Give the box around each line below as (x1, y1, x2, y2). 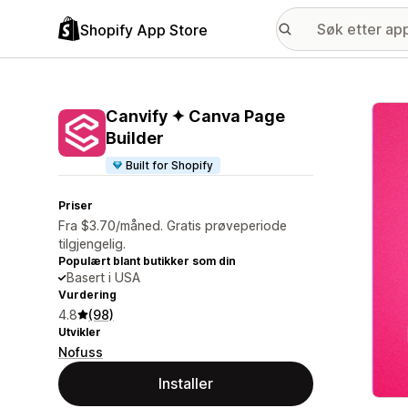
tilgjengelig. (58, 236, 126, 251)
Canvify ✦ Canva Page (106, 107, 285, 126)
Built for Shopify (126, 158, 214, 172)
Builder (106, 128, 164, 148)
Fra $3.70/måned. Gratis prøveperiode (58, 218, 287, 233)
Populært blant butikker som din (58, 254, 236, 268)
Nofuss (58, 344, 103, 360)
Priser (58, 199, 93, 212)
